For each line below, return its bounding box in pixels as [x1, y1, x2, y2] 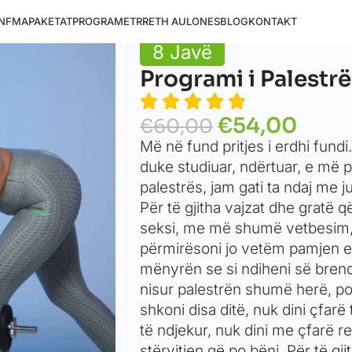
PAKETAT [28, 15, 73, 27]
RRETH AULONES [136, 15, 221, 27]
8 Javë [152, 41, 212, 64]
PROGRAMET [72, 15, 137, 27]
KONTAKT [248, 15, 298, 27]
